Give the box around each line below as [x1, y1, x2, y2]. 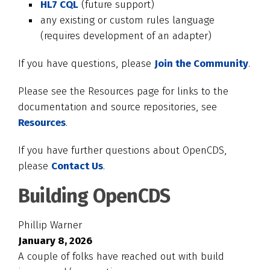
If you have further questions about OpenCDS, [18, 144, 227, 157]
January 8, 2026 [18, 234, 92, 247]
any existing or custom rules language [40, 14, 215, 27]
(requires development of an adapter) [40, 30, 212, 42]
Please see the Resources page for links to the [18, 85, 228, 98]
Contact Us [51, 160, 103, 172]
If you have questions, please [18, 57, 154, 70]
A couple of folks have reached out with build [18, 250, 224, 263]
